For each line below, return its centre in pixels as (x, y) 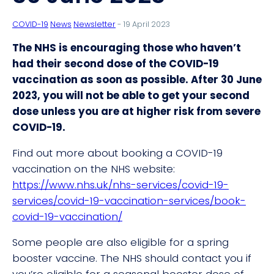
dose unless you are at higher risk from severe (136, 111)
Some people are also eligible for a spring (120, 242)
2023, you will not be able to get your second (131, 95)
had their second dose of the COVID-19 (116, 63)
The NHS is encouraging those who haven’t (127, 47)
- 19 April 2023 (143, 24)
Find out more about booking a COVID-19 (117, 153)
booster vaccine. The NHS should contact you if (132, 258)
